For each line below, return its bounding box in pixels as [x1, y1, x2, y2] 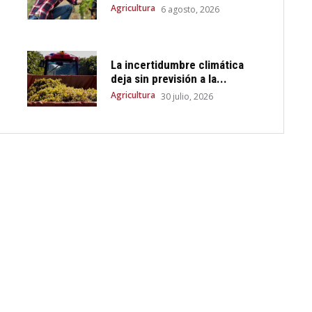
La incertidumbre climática [111, 58, 244, 72]
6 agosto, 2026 [161, 3, 220, 16]
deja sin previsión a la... [111, 72, 228, 86]
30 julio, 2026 [161, 91, 214, 103]
